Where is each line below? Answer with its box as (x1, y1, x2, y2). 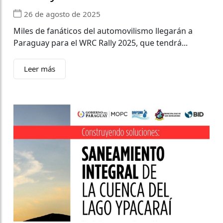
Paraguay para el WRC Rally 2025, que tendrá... (13, 37, 188, 49)
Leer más (24, 64, 55, 74)
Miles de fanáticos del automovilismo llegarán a (13, 25, 193, 37)
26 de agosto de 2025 (24, 8, 101, 19)
